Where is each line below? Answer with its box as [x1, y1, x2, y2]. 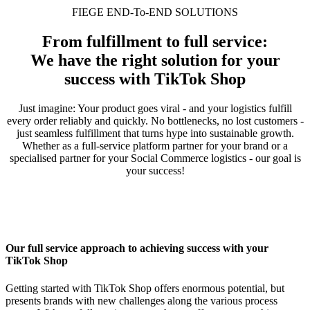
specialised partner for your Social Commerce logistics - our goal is [9, 152, 301, 164]
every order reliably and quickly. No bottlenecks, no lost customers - [6, 114, 304, 127]
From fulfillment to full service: [42, 32, 268, 51]
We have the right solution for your [30, 51, 280, 69]
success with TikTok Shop [64, 69, 246, 88]
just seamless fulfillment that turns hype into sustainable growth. [16, 127, 294, 139]
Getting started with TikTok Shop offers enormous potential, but [6, 282, 284, 294]
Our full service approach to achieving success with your [6, 242, 268, 255]
